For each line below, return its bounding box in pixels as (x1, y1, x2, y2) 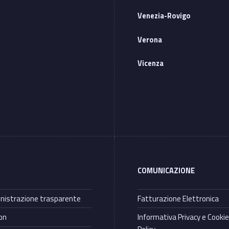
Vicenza (138, 58, 164, 70)
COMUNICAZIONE (138, 165, 195, 177)
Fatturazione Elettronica (138, 192, 219, 204)
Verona (138, 34, 163, 45)
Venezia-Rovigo (138, 10, 191, 22)
